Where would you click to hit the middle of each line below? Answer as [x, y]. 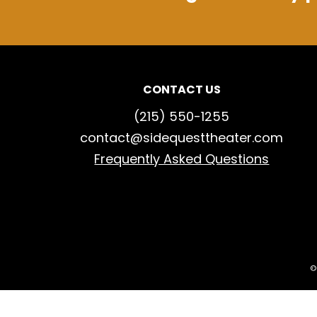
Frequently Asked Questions [182, 159]
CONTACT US [181, 90]
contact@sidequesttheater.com [182, 138]
